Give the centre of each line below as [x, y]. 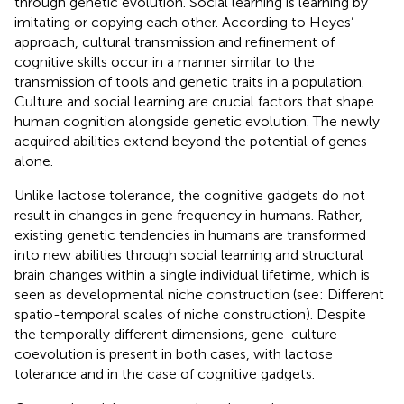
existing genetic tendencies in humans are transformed [190, 234]
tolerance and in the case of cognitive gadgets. [165, 373]
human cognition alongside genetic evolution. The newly [197, 121]
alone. [34, 161]
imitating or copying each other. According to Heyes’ [184, 22]
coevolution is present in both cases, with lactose [174, 353]
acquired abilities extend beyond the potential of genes [191, 141]
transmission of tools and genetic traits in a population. [189, 81]
